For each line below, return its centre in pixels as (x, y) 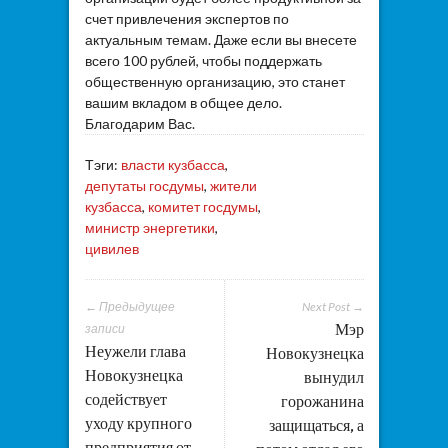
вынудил (333, 377)
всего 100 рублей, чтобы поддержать (203, 61)
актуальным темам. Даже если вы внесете (220, 40)
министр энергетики (149, 228)
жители (233, 186)
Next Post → (332, 307)
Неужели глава (135, 351)
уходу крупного (138, 423)
